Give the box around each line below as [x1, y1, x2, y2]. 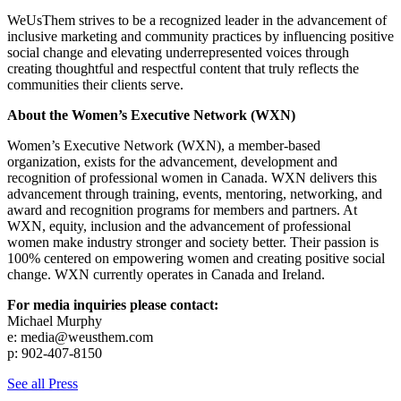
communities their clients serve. [7, 76, 183, 92]
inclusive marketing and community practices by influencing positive [7, 28, 394, 44]
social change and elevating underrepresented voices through [7, 44, 349, 60]
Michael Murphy [7, 312, 102, 328]
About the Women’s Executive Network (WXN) [7, 107, 295, 123]
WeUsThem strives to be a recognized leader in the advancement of [7, 12, 387, 28]
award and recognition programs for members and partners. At [7, 201, 357, 218]
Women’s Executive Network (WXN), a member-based [7, 137, 320, 153]
